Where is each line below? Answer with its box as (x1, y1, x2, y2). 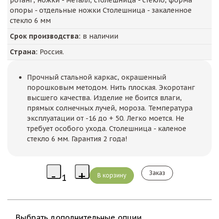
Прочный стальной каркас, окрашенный (27, 73, 166, 82)
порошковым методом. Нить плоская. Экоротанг (27, 83, 195, 92)
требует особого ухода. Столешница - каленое (27, 124, 186, 133)
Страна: (10, 47, 38, 56)
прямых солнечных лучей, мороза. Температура (27, 104, 193, 112)
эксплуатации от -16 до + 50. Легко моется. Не (27, 114, 184, 123)
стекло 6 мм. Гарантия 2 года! (27, 134, 127, 143)
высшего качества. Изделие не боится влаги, (27, 93, 182, 102)
